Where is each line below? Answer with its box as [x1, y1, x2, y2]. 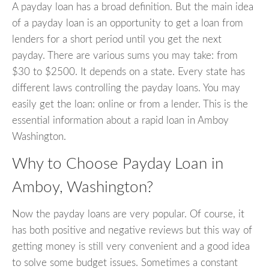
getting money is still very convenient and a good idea [12, 241, 250, 252]
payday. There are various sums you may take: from [12, 50, 238, 61]
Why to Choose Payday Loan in [12, 156, 223, 172]
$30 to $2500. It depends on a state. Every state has [12, 67, 245, 77]
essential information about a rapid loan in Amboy [12, 115, 229, 126]
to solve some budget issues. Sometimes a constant [12, 257, 238, 268]
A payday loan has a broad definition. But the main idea [12, 2, 253, 13]
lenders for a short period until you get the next [12, 34, 222, 45]
